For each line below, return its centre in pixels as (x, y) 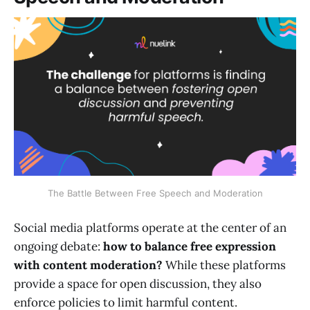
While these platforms (224, 265)
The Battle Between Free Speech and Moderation (155, 193)
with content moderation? (88, 265)
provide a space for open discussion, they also (138, 283)
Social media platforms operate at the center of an (150, 227)
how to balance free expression (188, 246)
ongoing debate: (57, 246)
